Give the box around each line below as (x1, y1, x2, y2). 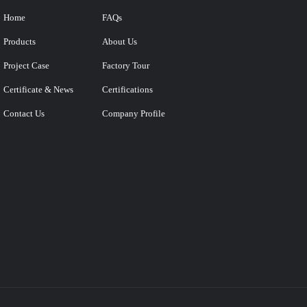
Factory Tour (102, 61, 150, 71)
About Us (102, 37, 138, 47)
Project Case (3, 61, 50, 71)
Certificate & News (3, 85, 74, 95)
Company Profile (102, 109, 166, 119)
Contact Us (3, 109, 45, 119)
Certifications (102, 85, 153, 95)
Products (3, 37, 36, 47)
